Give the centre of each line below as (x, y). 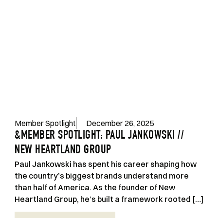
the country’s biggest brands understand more (102, 175)
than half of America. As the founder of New (95, 187)
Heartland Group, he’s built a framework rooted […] (109, 199)
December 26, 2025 (120, 123)
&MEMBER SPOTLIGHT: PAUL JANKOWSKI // (99, 136)
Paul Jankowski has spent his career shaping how (106, 164)
